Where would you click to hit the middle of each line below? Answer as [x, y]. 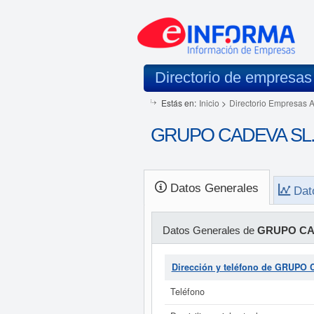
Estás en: [178, 103]
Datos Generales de [210, 230]
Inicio [209, 103]
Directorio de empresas [233, 77]
